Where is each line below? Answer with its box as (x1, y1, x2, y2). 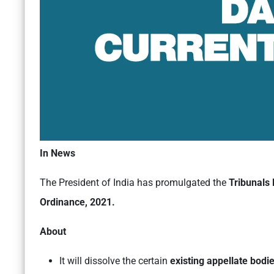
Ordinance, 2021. (40, 196, 115, 209)
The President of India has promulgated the (40, 177, 229, 189)
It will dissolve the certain (59, 255, 170, 267)
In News (40, 147, 75, 160)
